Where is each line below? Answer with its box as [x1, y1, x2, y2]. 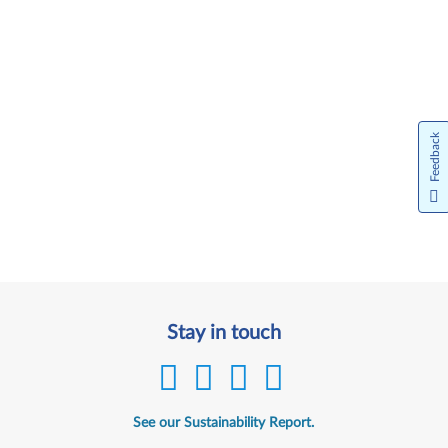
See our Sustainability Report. [133, 416, 315, 430]
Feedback [429, 132, 441, 182]
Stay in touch [166, 323, 281, 343]
